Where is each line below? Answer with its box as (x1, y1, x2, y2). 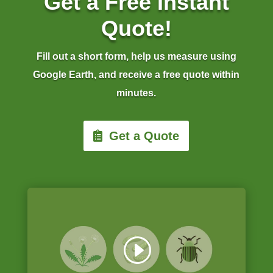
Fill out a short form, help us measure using (36, 51, 236, 62)
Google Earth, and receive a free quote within (33, 69, 240, 80)
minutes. (116, 88, 157, 99)
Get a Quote (109, 129, 180, 143)
